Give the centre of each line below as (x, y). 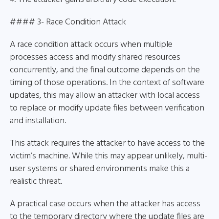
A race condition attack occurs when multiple (91, 45)
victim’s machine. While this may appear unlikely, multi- (109, 156)
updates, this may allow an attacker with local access (105, 96)
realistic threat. (36, 182)
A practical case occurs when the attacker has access (105, 204)
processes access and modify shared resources (95, 57)
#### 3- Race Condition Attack (68, 22)
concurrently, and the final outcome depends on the (105, 70)
